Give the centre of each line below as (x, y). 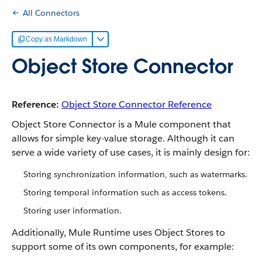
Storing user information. (73, 211)
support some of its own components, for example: (123, 247)
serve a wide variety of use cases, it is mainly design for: (131, 152)
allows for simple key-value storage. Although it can (123, 138)
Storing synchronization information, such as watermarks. (135, 174)
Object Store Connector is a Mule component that (121, 124)
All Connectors (51, 13)
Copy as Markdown (56, 39)
